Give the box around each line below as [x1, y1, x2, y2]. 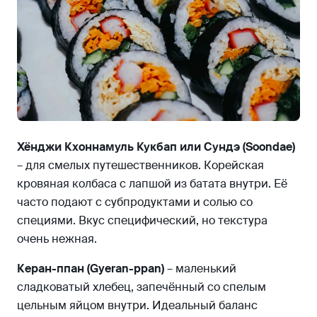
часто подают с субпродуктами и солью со [17, 195, 253, 210]
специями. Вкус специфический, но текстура [17, 213, 267, 229]
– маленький [164, 261, 236, 277]
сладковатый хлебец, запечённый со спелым [17, 279, 266, 295]
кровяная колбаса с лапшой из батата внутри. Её [17, 176, 287, 192]
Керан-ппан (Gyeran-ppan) [17, 261, 164, 277]
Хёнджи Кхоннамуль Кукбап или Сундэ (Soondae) [17, 139, 295, 155]
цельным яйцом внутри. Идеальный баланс [17, 298, 258, 313]
